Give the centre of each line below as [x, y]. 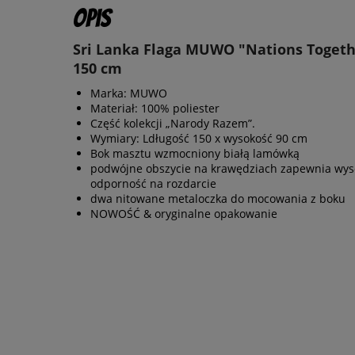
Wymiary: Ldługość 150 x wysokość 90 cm [199, 139]
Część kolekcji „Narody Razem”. [173, 124]
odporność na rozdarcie [153, 184]
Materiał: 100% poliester [155, 109]
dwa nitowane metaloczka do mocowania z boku [218, 199]
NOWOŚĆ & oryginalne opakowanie [184, 214]
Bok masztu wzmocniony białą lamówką [195, 154]
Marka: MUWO [129, 94]
